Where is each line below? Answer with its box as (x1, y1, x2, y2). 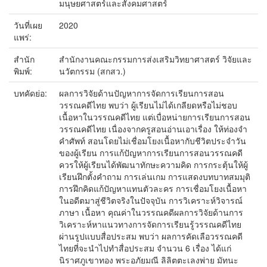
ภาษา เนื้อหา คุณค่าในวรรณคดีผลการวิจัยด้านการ (59, 206, 243, 218)
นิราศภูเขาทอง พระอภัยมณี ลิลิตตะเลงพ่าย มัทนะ (59, 254, 238, 266)
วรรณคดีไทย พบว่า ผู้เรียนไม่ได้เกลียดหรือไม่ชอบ (59, 99, 237, 111)
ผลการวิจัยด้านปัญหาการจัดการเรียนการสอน (59, 87, 224, 99)
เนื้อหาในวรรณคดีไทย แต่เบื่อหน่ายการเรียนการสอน (59, 111, 250, 123)
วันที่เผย (14, 19, 42, 31)
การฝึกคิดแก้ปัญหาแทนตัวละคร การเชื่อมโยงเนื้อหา (59, 182, 247, 194)
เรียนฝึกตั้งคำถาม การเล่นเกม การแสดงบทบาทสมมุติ (59, 170, 250, 182)
